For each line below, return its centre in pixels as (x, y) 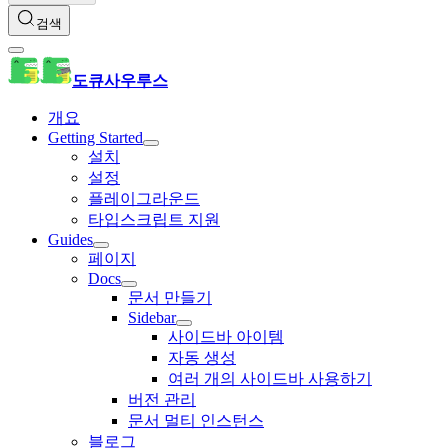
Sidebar (152, 318)
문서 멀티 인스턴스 (196, 421)
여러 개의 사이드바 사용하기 (270, 379)
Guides (70, 240)
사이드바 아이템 (226, 337)
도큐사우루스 (120, 81)
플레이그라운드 (144, 199)
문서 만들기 (170, 298)
